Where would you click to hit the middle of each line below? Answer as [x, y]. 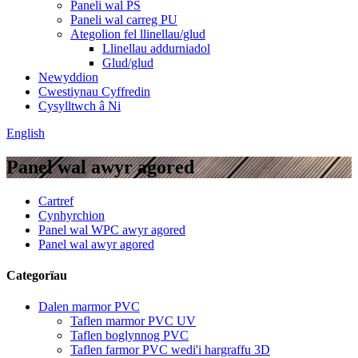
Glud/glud [128, 63]
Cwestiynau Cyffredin [94, 91]
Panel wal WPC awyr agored [112, 229]
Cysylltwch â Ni [80, 106]
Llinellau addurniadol [156, 48]
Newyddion [68, 77]
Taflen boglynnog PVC [129, 336]
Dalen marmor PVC [89, 307]
